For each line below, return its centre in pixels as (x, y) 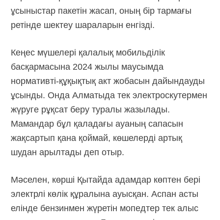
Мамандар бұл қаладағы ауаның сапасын (97, 124)
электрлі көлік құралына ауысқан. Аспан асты (105, 194)
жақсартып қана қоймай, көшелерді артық (97, 138)
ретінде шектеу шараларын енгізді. (83, 25)
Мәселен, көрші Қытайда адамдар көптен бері (106, 179)
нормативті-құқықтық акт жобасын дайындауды (108, 81)
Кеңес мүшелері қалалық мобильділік (88, 52)
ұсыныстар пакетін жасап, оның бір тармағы (101, 11)
